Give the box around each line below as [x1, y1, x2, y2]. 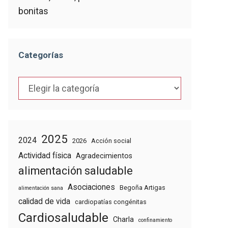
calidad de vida [18, 196, 70, 206]
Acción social [91, 137, 131, 145]
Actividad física [18, 151, 71, 160]
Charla [113, 215, 134, 223]
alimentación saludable [18, 164, 133, 177]
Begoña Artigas [120, 184, 165, 191]
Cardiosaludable [18, 210, 108, 225]
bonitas [18, 6, 48, 16]
